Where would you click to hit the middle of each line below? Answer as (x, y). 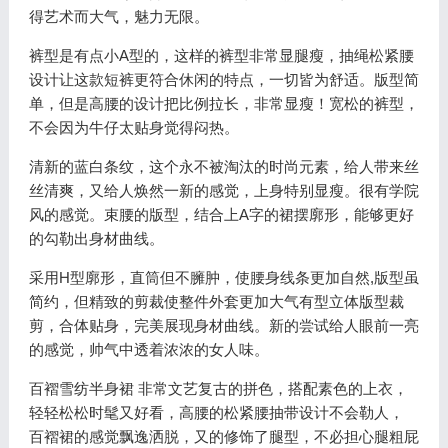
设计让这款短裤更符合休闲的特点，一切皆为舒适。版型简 (223, 79)
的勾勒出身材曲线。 (96, 238)
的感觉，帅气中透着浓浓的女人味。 (148, 349)
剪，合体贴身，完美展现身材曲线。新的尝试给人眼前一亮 (223, 325)
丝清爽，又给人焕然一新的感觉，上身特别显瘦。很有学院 (223, 190)
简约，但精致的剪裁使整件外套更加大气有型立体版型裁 (216, 301)
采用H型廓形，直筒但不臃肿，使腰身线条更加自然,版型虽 (223, 277)
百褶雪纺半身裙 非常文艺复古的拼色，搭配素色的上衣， (218, 388)
